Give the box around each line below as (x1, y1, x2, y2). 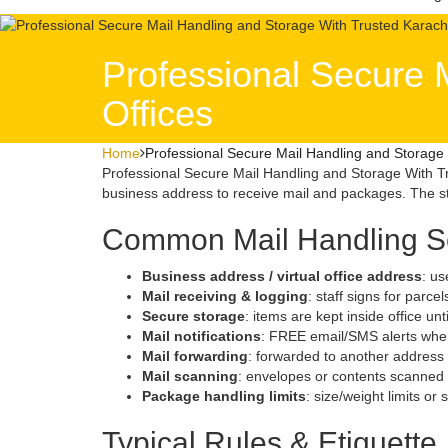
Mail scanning (142, 368, 238, 385)
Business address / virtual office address (142, 268, 422, 285)
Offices (102, 93, 213, 135)
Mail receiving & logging (142, 288, 308, 305)
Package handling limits (142, 388, 306, 405)
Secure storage (142, 308, 245, 325)
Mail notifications (142, 328, 261, 345)
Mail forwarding (142, 348, 248, 365)
